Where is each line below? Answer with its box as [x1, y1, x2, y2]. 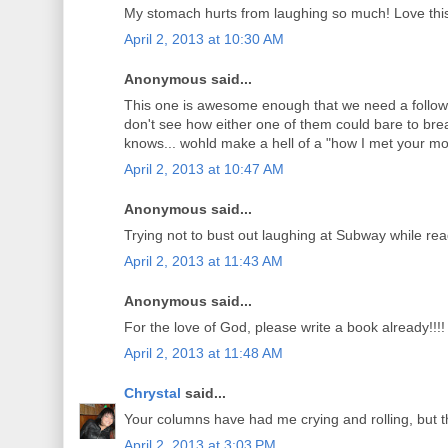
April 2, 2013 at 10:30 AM [124, 31, 284, 48]
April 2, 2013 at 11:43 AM [124, 253, 283, 270]
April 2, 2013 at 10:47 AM [124, 161, 284, 178]
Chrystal [124, 385, 181, 402]
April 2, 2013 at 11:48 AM [124, 345, 283, 362]
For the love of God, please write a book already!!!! [124, 319, 445, 336]
